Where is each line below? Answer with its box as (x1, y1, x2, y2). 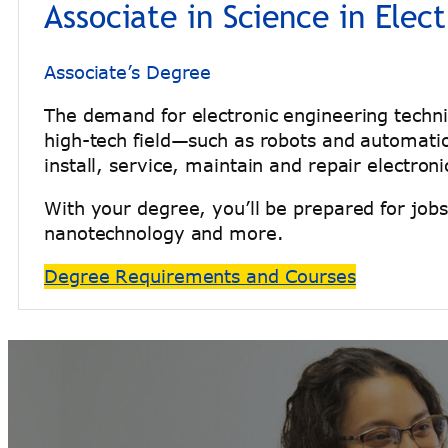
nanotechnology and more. (44, 222, 284, 245)
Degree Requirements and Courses (44, 265, 356, 288)
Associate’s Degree (44, 61, 212, 84)
